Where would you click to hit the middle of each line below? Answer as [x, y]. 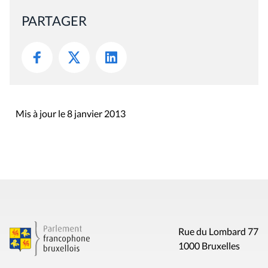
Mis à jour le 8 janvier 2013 [71, 72]
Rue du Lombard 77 [218, 189]
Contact [28, 241]
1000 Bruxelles [209, 203]
